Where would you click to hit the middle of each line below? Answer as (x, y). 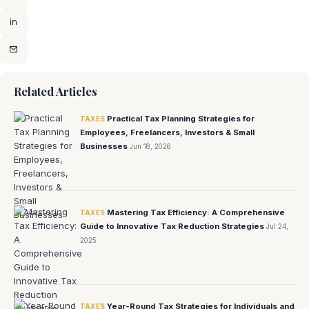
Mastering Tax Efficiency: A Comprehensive (196, 212)
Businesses (104, 146)
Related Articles (55, 91)
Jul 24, (277, 226)
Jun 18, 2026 (150, 146)
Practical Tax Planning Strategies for (181, 118)
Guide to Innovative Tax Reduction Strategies (173, 226)
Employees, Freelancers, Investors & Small (167, 132)
